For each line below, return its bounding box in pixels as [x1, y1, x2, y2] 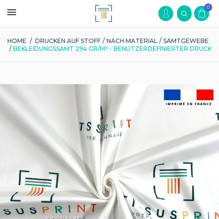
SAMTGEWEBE [163, 37, 209, 44]
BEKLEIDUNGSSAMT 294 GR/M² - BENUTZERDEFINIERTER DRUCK [13, 45, 212, 52]
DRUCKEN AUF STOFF [35, 37, 101, 44]
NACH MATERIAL [107, 37, 157, 44]
